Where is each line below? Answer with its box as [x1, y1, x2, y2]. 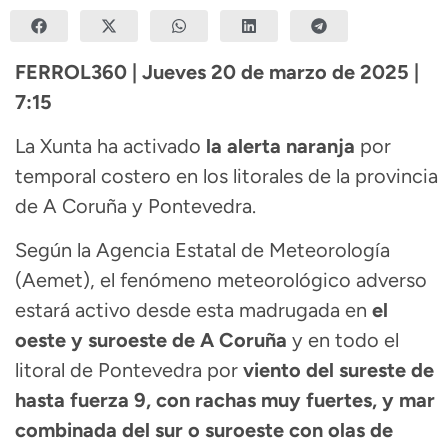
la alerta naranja [206, 133, 355, 158]
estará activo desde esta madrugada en [15, 298, 372, 323]
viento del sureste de [243, 358, 434, 383]
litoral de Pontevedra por [15, 358, 243, 383]
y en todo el [287, 328, 399, 353]
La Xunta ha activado [15, 133, 206, 158]
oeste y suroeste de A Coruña [15, 328, 287, 353]
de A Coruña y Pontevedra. [15, 193, 256, 218]
